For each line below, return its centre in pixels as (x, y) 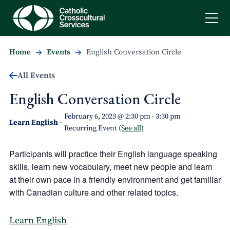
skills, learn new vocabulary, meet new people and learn (111, 167)
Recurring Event (91, 128)
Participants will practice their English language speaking (113, 154)
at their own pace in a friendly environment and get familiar (115, 179)
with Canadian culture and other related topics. (93, 192)
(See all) (131, 128)
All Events (36, 75)
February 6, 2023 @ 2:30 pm (107, 117)
